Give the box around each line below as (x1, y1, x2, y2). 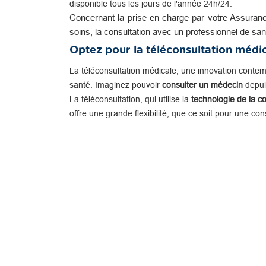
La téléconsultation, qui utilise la (69, 94, 189, 104)
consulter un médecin (160, 80, 243, 90)
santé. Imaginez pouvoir (69, 80, 160, 90)
